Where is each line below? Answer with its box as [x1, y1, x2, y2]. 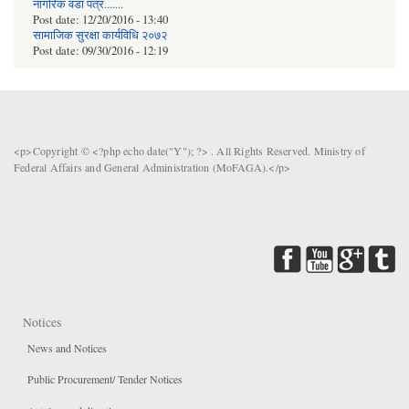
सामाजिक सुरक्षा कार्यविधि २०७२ [33, 26, 167, 43]
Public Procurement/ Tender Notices [27, 372, 183, 387]
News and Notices [27, 341, 107, 356]
